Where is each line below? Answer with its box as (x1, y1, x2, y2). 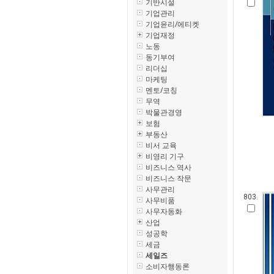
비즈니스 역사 (146, 162, 191, 172)
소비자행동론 (146, 261, 190, 272)
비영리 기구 (146, 151, 184, 161)
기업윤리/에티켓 (146, 19, 199, 29)
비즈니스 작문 (146, 173, 191, 183)
